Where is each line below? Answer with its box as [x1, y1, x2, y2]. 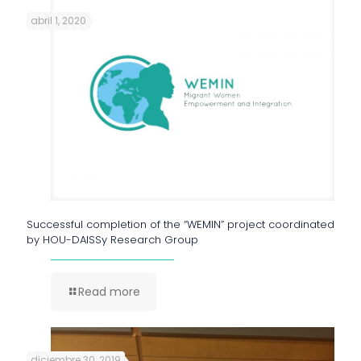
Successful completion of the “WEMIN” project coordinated [27, 216, 334, 232]
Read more [78, 283, 140, 300]
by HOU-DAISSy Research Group [27, 231, 198, 247]
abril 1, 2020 [31, 13, 86, 27]
